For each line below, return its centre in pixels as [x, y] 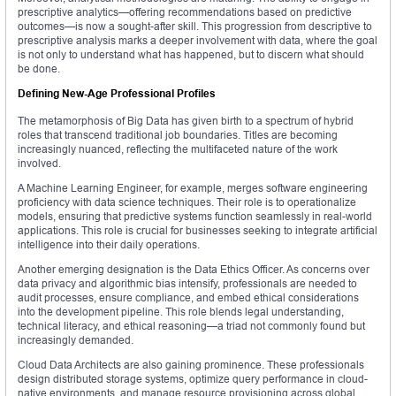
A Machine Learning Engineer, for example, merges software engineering [193, 188]
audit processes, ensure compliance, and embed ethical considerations [188, 298]
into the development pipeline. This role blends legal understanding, [181, 312]
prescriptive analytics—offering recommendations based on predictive [185, 12]
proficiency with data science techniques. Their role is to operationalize [187, 202]
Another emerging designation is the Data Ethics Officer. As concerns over [194, 270]
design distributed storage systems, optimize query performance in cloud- [193, 379]
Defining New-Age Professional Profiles [117, 94]
